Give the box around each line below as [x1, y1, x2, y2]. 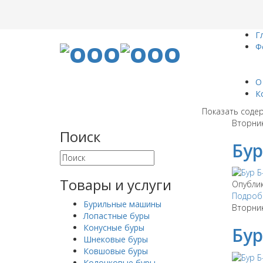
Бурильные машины [83, 198, 161, 210]
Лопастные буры [83, 210, 150, 221]
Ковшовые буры [83, 245, 148, 257]
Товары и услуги [60, 175, 171, 194]
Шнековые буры [83, 234, 148, 245]
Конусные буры [83, 222, 144, 233]
